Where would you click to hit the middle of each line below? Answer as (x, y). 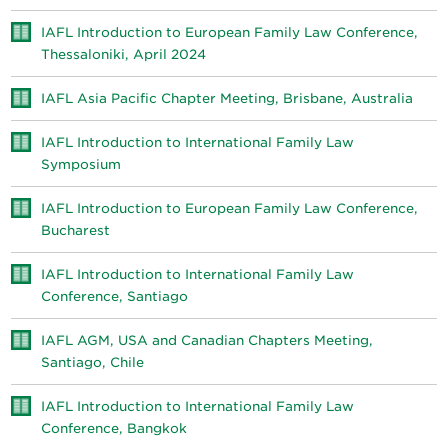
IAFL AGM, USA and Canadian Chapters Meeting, (207, 340)
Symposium (81, 164)
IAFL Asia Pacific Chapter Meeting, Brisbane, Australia (227, 98)
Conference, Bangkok (114, 428)
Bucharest (76, 230)
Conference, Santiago (115, 296)
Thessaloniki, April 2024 (124, 54)
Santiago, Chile (93, 362)
